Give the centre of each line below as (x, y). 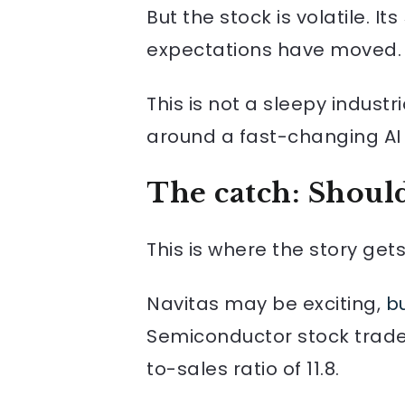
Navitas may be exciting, (266, 303)
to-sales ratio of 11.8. (243, 368)
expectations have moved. (274, 49)
